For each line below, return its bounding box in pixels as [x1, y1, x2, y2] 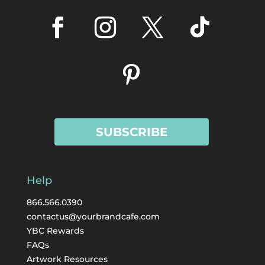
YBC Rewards [26, 225, 84, 236]
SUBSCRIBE [95, 124, 167, 139]
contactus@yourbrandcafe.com [26, 211, 160, 222]
